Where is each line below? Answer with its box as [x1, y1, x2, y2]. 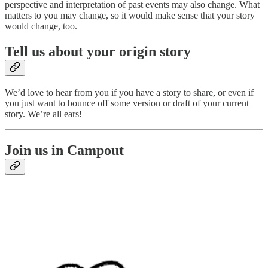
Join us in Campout [5, 142, 124, 159]
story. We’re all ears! [5, 109, 82, 120]
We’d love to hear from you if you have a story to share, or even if [5, 87, 254, 98]
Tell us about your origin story [5, 43, 191, 59]
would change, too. [5, 20, 77, 31]
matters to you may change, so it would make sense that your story [5, 10, 255, 20]
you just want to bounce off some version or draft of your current [5, 98, 249, 109]
